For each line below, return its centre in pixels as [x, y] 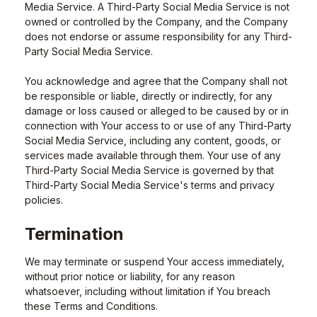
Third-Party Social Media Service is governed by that [149, 170]
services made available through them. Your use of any [153, 155]
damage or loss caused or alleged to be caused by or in [157, 111]
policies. [44, 200]
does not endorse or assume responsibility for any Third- [158, 36]
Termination [74, 234]
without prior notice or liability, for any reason [130, 276]
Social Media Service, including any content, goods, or [153, 140]
